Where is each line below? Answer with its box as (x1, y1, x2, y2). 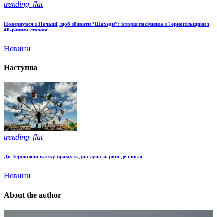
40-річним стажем (4, 26, 48, 32)
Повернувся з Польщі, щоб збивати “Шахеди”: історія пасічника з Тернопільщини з (4, 20, 209, 27)
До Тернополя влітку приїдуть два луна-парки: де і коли (4, 154, 142, 160)
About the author (4, 190, 61, 199)
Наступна (4, 63, 37, 72)
